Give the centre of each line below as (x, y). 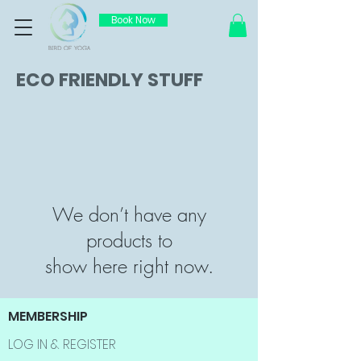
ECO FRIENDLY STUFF (110, 80)
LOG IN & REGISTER (62, 344)
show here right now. (129, 266)
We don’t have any (129, 214)
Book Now (133, 20)
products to (129, 240)
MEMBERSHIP (48, 316)
